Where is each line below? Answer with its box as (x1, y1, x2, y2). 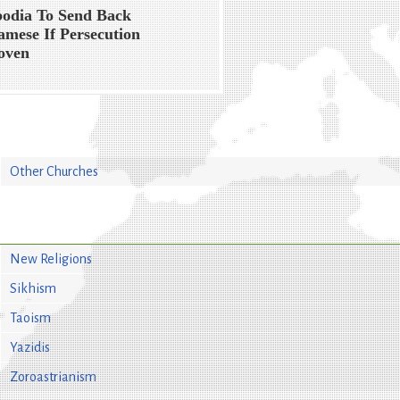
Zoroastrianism (9, 369, 96, 384)
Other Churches (9, 163, 98, 179)
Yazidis (9, 339, 50, 354)
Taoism (9, 310, 51, 325)
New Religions (9, 251, 92, 266)
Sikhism (9, 280, 56, 296)
